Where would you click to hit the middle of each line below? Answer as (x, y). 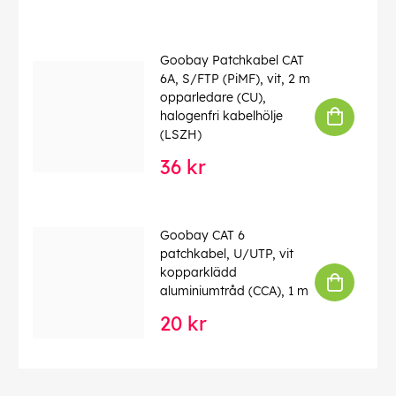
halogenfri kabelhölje (221, 116)
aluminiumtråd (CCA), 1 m (234, 291)
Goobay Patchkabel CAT (232, 61)
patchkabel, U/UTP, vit (227, 254)
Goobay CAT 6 (202, 236)
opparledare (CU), (213, 98)
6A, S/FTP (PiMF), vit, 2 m (235, 79)
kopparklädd (198, 273)
